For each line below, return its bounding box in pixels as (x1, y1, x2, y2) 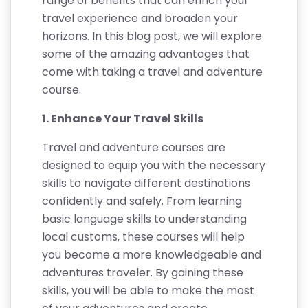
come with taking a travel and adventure (42, 64, 263, 80)
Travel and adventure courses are (42, 140, 225, 155)
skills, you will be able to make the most (42, 283, 254, 298)
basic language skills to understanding (42, 211, 247, 227)
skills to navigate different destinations (42, 175, 250, 191)
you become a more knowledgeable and (42, 247, 261, 263)
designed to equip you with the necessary (42, 157, 265, 173)
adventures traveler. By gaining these (42, 265, 243, 280)
